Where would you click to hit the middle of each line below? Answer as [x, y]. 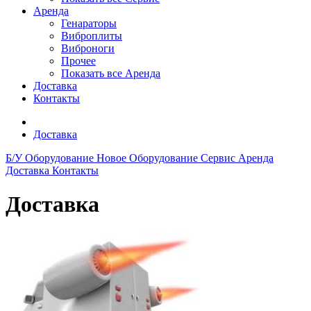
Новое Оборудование [149, 158]
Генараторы [89, 23]
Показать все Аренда [111, 73]
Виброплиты [92, 36]
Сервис [219, 158]
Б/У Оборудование [51, 158]
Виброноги [88, 48]
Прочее [78, 61]
